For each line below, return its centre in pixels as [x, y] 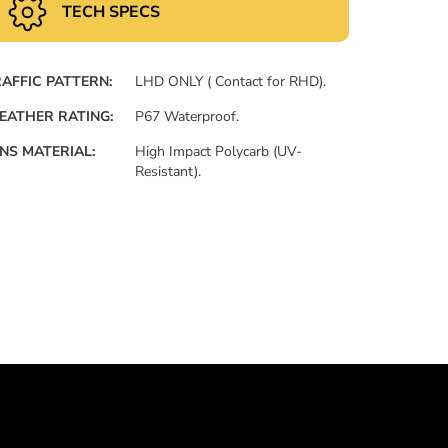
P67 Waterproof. [187, 116]
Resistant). [168, 171]
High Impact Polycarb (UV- [219, 151]
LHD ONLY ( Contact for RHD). [231, 81]
